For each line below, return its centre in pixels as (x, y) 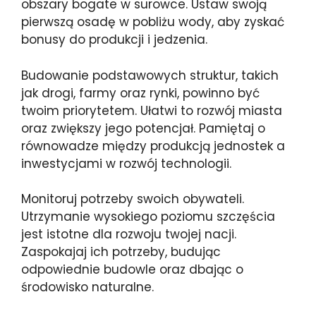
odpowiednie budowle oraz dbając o (132, 269)
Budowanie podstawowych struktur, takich (150, 75)
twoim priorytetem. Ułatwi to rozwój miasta (152, 110)
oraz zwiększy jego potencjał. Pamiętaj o (143, 128)
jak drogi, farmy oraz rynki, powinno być (140, 93)
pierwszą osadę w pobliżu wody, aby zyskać (153, 22)
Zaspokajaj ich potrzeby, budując (121, 252)
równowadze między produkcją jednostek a (153, 146)
